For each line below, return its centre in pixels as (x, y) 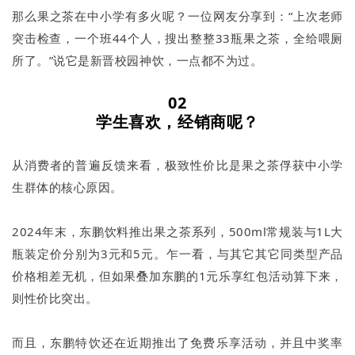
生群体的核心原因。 (67, 187)
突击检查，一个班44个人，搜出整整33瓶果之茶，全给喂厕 (177, 38)
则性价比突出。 (55, 298)
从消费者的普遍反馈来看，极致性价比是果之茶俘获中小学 (177, 164)
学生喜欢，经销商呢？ (177, 121)
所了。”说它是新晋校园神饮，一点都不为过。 (137, 60)
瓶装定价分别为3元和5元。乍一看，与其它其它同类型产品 (177, 253)
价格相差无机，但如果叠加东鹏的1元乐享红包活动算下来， (177, 275)
